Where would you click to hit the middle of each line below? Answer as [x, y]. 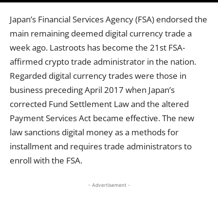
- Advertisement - [109, 185]
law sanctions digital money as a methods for [94, 132]
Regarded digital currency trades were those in [98, 75]
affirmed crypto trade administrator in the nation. [103, 61]
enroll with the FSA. [46, 160]
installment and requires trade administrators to [101, 146]
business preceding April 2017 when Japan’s [92, 90]
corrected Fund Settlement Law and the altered [99, 104]
